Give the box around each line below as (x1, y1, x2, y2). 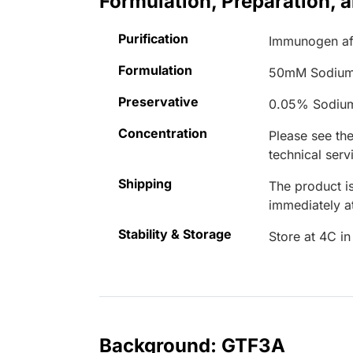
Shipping (118, 176, 172, 192)
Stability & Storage (118, 226, 232, 243)
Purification (118, 31, 188, 47)
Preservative (118, 94, 199, 110)
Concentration (118, 125, 207, 142)
